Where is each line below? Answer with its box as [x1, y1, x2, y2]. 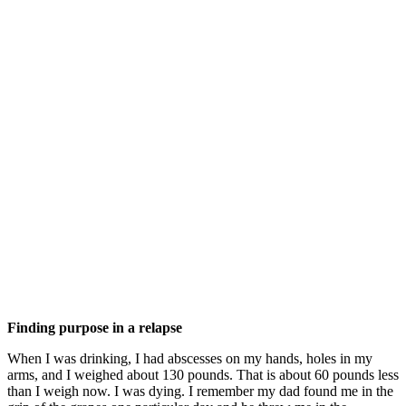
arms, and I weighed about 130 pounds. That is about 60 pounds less [7, 366, 399, 382]
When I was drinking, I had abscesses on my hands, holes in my [7, 350, 372, 366]
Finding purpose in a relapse [7, 319, 182, 335]
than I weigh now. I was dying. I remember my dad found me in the [7, 382, 393, 399]
